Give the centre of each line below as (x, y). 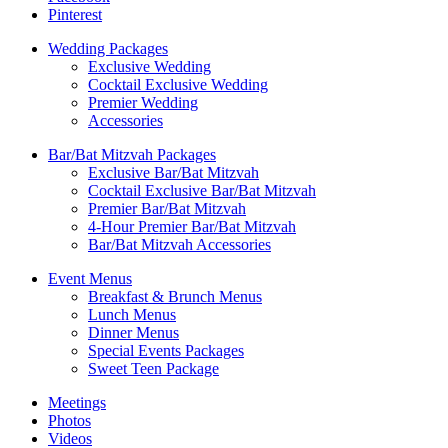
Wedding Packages (108, 48)
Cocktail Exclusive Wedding (178, 84)
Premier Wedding (143, 102)
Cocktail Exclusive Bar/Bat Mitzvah (202, 190)
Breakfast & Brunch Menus (175, 296)
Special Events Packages (166, 350)
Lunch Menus (132, 314)
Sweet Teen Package (153, 368)
